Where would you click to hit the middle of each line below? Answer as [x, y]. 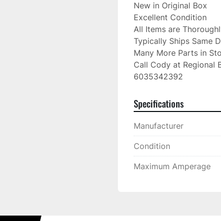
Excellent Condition [170, 17]
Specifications [159, 103]
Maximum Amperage [172, 166]
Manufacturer [159, 126]
